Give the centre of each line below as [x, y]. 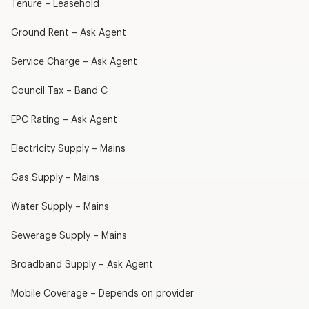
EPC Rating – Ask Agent [64, 120]
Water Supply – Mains [60, 207]
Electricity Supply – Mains [68, 149]
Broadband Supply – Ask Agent [82, 265]
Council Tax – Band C [59, 91]
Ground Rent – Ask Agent [68, 33]
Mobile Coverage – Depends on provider [102, 293]
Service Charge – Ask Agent [74, 62]
